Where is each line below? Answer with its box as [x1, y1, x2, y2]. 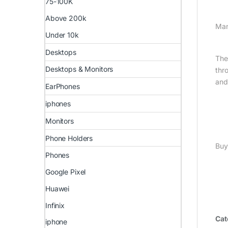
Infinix [45, 201, 65, 210]
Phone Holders [45, 133, 93, 142]
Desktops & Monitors [45, 65, 113, 74]
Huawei [45, 184, 70, 193]
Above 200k [45, 14, 87, 23]
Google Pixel [45, 167, 86, 177]
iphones [45, 99, 71, 108]
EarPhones [45, 82, 80, 91]
